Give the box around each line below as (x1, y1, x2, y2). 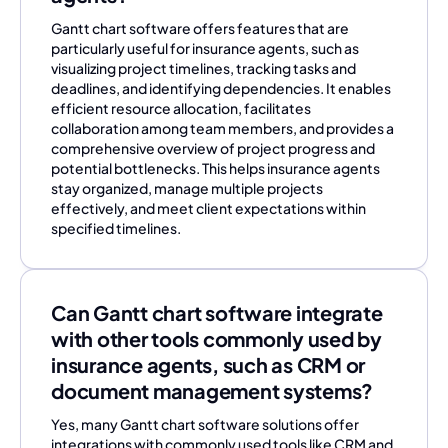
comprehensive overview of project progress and (51, 139, 375, 157)
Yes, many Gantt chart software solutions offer (51, 415, 359, 433)
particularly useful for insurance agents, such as (51, 39, 359, 57)
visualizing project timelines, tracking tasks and (51, 59, 356, 77)
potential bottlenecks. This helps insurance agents (51, 159, 380, 177)
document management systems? (51, 378, 373, 403)
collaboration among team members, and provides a (51, 119, 394, 137)
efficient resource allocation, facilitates (51, 99, 311, 117)
